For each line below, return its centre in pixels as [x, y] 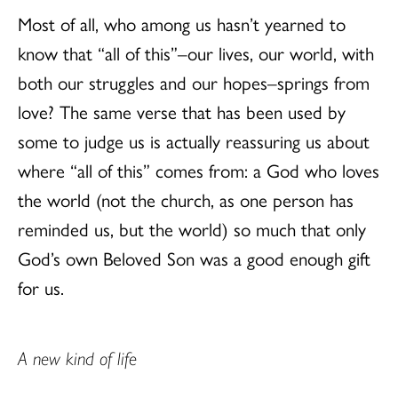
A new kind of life [77, 357]
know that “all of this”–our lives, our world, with [196, 52]
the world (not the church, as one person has [186, 199]
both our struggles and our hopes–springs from [194, 81]
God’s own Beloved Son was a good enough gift [194, 257]
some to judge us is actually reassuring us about [194, 140]
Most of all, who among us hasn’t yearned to [182, 23]
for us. [41, 287]
